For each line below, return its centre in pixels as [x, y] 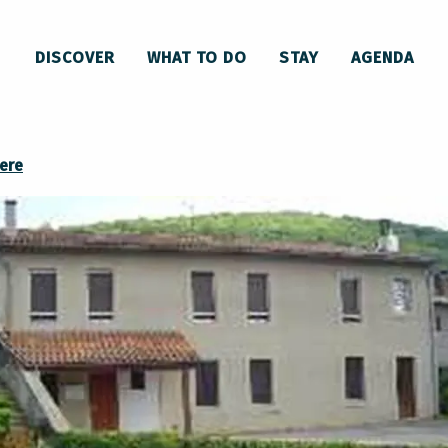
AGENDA [382, 58]
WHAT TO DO [196, 58]
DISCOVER [74, 58]
